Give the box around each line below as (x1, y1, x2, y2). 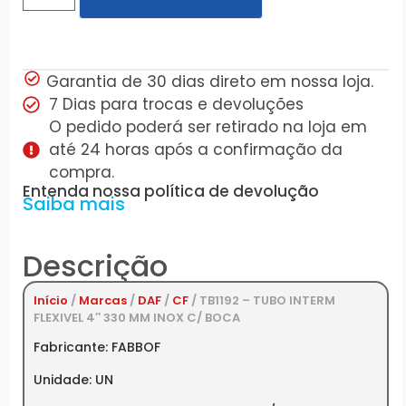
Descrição (23, 246, 168, 287)
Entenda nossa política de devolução (23, 180, 319, 203)
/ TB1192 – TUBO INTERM (188, 292, 335, 310)
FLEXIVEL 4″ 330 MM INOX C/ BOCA (34, 309, 240, 327)
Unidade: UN (34, 370, 113, 389)
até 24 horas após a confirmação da (48, 139, 343, 161)
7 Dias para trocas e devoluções (48, 93, 304, 116)
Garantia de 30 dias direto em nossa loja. (46, 71, 374, 93)
